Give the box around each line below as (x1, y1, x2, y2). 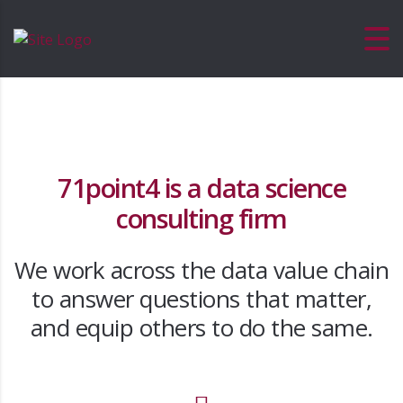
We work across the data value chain (13, 254, 390, 286)
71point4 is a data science (58, 170, 345, 205)
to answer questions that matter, (31, 282, 372, 315)
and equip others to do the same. (30, 311, 373, 344)
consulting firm (116, 201, 287, 236)
